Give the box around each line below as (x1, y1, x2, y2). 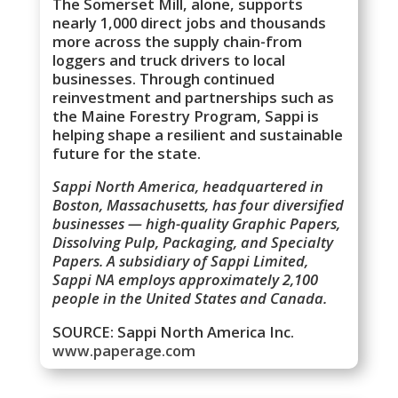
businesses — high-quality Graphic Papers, (52, 213, 341, 235)
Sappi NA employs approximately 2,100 (52, 269, 319, 291)
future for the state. (52, 142, 202, 163)
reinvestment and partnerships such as (52, 86, 335, 107)
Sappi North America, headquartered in (52, 176, 324, 197)
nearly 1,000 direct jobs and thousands (52, 12, 327, 33)
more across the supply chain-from (52, 30, 303, 52)
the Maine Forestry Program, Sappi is (52, 105, 320, 126)
